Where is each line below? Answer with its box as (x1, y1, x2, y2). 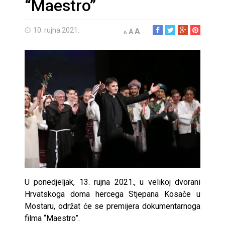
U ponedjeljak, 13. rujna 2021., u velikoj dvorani (25, 177, 200, 187)
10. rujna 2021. (33, 26, 79, 35)
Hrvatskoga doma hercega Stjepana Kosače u (25, 189, 200, 199)
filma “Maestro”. (25, 213, 80, 223)
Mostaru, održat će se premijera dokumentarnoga (25, 201, 200, 211)
